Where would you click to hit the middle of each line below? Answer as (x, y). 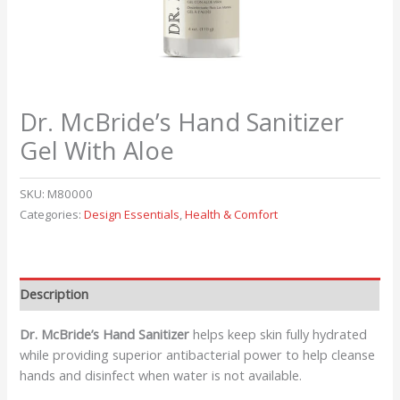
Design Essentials (132, 215)
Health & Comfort (232, 215)
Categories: (52, 215)
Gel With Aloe (97, 151)
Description (54, 293)
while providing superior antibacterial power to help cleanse (198, 354)
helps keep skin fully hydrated (279, 333)
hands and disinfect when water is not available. (161, 375)
